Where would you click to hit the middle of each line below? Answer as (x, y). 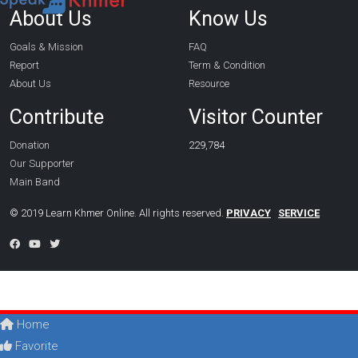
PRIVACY (249, 213)
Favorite (35, 346)
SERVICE (299, 213)
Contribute (57, 117)
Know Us (228, 18)
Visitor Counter (256, 117)
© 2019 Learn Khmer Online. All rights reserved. (118, 213)
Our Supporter (42, 163)
